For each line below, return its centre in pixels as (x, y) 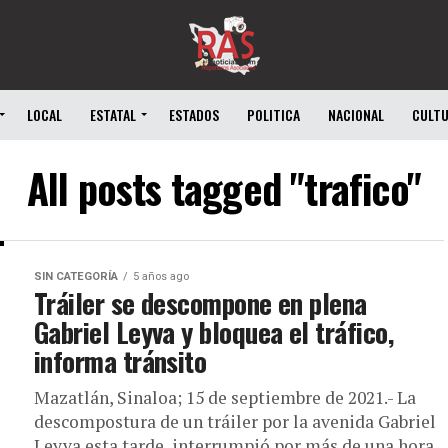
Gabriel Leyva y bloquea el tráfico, (213, 332)
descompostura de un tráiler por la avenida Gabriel (235, 421)
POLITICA (273, 114)
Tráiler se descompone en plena (200, 303)
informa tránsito (120, 361)
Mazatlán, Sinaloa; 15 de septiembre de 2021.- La (225, 397)
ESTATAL (113, 114)
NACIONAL (356, 114)
